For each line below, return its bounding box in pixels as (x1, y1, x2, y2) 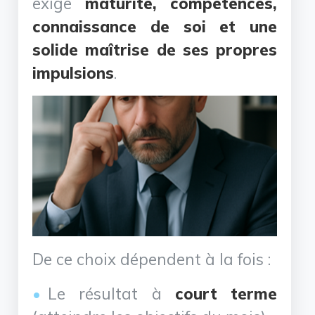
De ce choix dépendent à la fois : (32, 248, 271, 269)
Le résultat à (48, 283, 175, 304)
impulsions (32, 62, 115, 83)
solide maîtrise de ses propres (32, 39, 277, 60)
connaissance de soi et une (32, 15, 277, 37)
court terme (174, 283, 277, 304)
